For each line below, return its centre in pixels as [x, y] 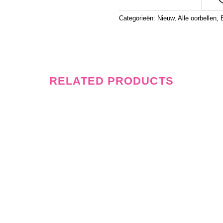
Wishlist [86, 128]
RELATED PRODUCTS [111, 81]
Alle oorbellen [197, 18]
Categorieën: [138, 18]
